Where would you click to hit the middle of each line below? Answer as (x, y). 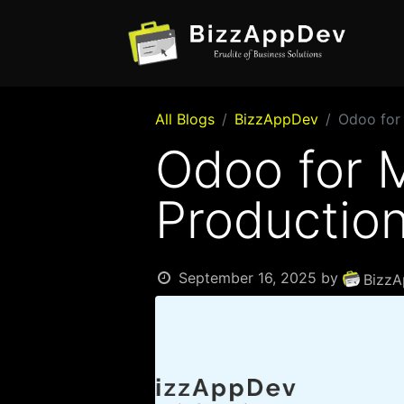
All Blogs (185, 119)
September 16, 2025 (247, 278)
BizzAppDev (276, 119)
